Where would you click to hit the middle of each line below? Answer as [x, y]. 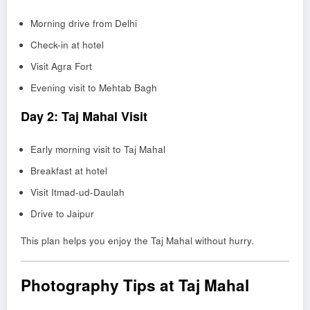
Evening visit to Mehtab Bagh [93, 88]
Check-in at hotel [67, 45]
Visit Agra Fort [61, 66]
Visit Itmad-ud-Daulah [77, 192]
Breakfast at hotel [69, 170]
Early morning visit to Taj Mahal [98, 149]
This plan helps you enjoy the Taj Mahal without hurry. [137, 240]
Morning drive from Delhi [83, 24]
